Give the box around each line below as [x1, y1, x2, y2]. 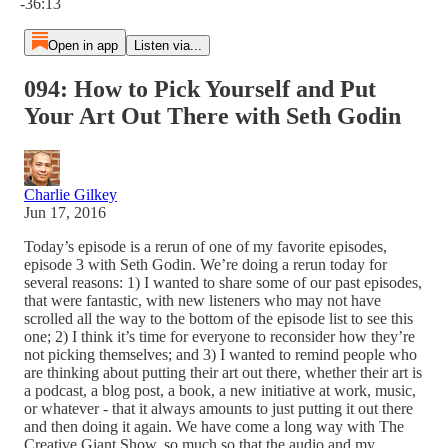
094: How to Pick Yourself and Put [24, 75, 376, 102]
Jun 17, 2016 [24, 203, 106, 221]
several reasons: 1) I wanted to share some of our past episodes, [24, 273, 422, 291]
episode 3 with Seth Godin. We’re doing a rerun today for [24, 255, 387, 273]
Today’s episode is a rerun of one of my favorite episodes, [24, 237, 387, 255]
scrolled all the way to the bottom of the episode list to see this [24, 309, 413, 327]
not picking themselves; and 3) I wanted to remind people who [24, 345, 417, 363]
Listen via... [133, 38, 202, 53]
